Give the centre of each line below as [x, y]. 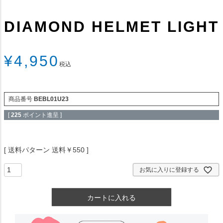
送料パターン [29, 150]
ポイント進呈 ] [42, 115]
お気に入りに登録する [169, 170]
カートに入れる [111, 198]
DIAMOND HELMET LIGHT [111, 27]
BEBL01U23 [51, 99]
